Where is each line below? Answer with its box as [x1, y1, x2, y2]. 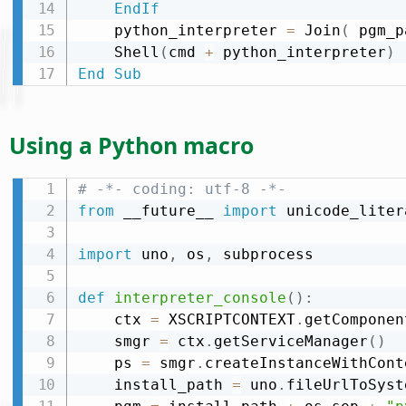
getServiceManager [213, 333, 368, 351]
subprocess [213, 246, 314, 264]
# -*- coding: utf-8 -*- [77, 180, 286, 198]
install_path [113, 376, 232, 394]
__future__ [113, 202, 223, 220]
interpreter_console [113, 289, 286, 307]
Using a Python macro [9, 130, 254, 161]
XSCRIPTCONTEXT [159, 311, 295, 329]
